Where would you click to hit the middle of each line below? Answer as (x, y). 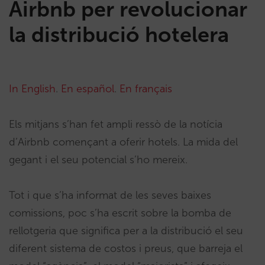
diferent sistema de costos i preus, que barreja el (126, 248)
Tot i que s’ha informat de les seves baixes (110, 195)
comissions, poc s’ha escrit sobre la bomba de (120, 213)
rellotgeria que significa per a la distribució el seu (126, 231)
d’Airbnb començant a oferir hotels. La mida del (123, 142)
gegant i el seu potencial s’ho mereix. (98, 160)
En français (146, 89)
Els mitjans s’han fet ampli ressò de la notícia (116, 124)
